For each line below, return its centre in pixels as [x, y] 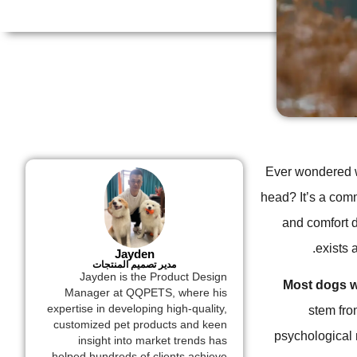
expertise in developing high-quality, [137, 309]
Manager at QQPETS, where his [146, 293]
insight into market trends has [153, 341]
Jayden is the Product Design [154, 277]
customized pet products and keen [141, 325]
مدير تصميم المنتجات [135, 265]
